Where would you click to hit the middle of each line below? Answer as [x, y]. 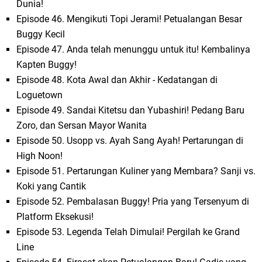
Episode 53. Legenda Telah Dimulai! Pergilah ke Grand [128, 232]
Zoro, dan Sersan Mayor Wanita [82, 126]
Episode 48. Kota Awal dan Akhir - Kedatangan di [117, 80]
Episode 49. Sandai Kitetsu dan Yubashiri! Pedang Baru [131, 111]
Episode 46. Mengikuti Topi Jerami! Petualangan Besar [130, 19]
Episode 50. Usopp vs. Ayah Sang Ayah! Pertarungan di [130, 141]
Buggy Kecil [41, 35]
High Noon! [40, 156]
